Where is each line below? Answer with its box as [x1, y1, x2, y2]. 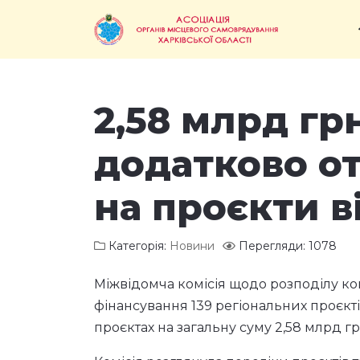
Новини [170, 239, 215, 253]
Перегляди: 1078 [239, 239, 337, 253]
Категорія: [105, 239, 170, 253]
